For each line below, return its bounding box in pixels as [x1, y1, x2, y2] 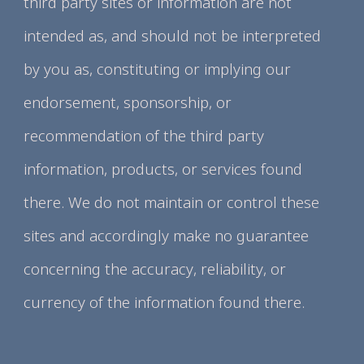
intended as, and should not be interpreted [24, 25, 322, 45]
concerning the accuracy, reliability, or [24, 258, 287, 279]
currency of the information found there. [24, 292, 305, 312]
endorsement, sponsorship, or [24, 92, 232, 112]
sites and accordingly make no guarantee [24, 225, 310, 245]
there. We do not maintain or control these [24, 192, 320, 212]
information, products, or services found [24, 158, 303, 179]
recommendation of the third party [24, 125, 265, 145]
